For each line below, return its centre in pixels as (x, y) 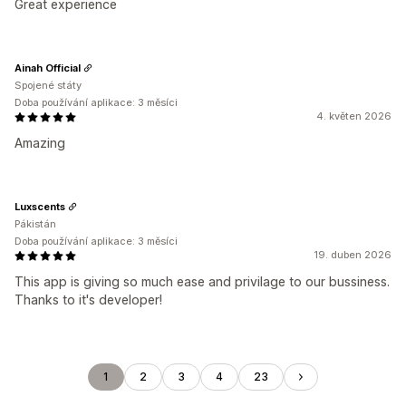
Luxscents (40, 206)
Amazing (40, 143)
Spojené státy (48, 85)
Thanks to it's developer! (88, 300)
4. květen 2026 (354, 116)
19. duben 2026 (353, 255)
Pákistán (35, 224)
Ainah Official (48, 68)
